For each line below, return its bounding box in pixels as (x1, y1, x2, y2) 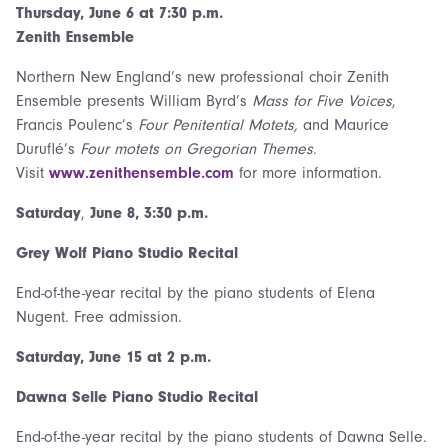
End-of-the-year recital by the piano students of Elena (16, 283, 375, 302)
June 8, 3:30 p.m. (90, 203, 208, 222)
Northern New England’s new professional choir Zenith (16, 67, 389, 86)
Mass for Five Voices (252, 91, 392, 110)
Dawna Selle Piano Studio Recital (16, 387, 258, 406)
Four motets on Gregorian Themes (80, 139, 313, 158)
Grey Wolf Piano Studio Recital (16, 243, 238, 262)
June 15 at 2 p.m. (89, 347, 211, 366)
